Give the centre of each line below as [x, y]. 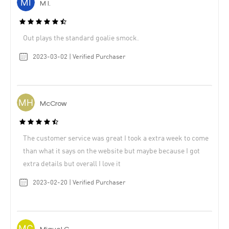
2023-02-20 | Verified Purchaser [79, 182]
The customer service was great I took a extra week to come [116, 138]
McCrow [53, 104]
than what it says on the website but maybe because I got [111, 151]
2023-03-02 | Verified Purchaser [79, 57]
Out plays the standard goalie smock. [81, 39]
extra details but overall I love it [72, 164]
